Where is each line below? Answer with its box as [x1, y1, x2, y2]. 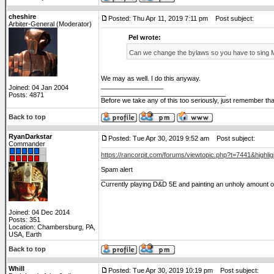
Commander [9, 140, 45, 147]
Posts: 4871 [9, 91, 44, 98]
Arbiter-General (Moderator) [9, 20, 92, 28]
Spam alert [101, 166, 133, 173]
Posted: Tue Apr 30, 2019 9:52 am [108, 135, 209, 142]
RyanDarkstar [9, 133, 52, 140]
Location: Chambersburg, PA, [9, 223, 95, 231]
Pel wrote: [128, 34, 161, 41]
